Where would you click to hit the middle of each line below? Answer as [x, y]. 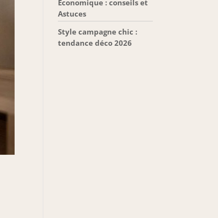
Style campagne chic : [98, 32]
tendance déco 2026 [95, 43]
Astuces [72, 14]
